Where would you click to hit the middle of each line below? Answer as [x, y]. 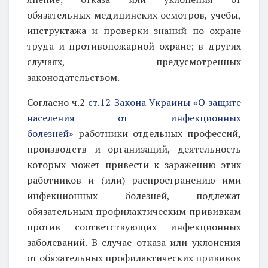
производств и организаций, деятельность [134, 149]
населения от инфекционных [134, 118]
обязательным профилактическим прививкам [134, 211]
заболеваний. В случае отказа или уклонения [134, 242]
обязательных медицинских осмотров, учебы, [134, 15]
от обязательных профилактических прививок [134, 258]
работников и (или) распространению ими [134, 180]
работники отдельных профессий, [157, 133]
